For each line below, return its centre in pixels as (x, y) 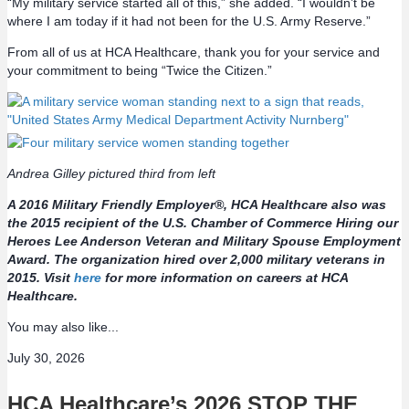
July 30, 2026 (46, 358)
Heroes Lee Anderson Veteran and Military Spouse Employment (204, 241)
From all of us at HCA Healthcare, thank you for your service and (194, 52)
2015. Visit (41, 278)
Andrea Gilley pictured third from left (111, 174)
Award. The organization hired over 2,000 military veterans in (196, 260)
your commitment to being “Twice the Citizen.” (140, 71)
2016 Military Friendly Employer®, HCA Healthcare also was (203, 205)
